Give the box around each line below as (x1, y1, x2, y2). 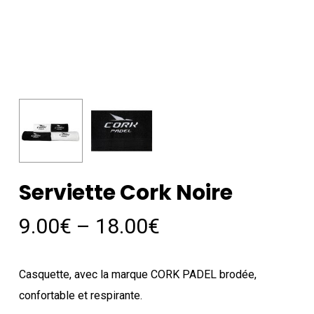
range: (158, 234, 217, 259)
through (158, 276, 233, 301)
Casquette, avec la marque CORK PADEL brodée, (18, 268, 257, 282)
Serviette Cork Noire (18, 178, 233, 208)
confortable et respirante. (18, 289, 142, 303)
